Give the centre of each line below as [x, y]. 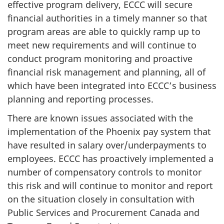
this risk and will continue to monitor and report [110, 185]
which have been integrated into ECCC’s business [112, 85]
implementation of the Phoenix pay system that [109, 131]
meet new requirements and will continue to [102, 45]
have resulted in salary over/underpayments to [107, 145]
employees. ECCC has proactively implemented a [110, 158]
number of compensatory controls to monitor [104, 172]
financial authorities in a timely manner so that [107, 18]
